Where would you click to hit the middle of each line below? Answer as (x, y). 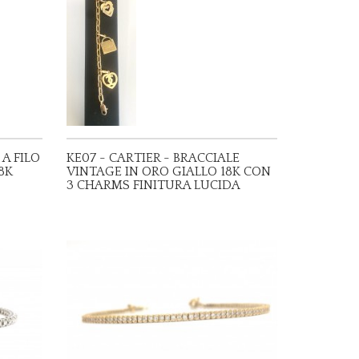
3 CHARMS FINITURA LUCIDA (154, 185)
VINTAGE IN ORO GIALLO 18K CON (169, 171)
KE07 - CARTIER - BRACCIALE (153, 158)
